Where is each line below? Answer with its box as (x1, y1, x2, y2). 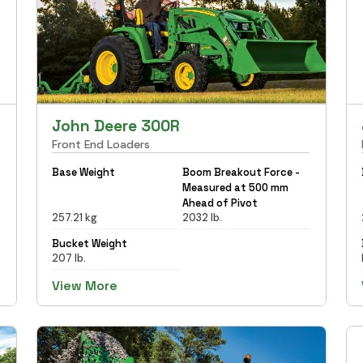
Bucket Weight (52, 236, 128, 250)
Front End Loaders (52, 136, 151, 152)
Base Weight (52, 164, 116, 179)
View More (52, 276, 118, 294)
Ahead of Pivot (181, 195, 258, 210)
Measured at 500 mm (181, 180, 288, 194)
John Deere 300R (52, 115, 181, 136)
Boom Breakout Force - (181, 164, 300, 179)
